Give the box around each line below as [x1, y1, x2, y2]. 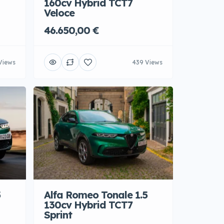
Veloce [44, 7, 74, 20]
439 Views [132, 58, 162, 66]
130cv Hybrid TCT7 [44, 199, 132, 212]
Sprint [44, 209, 72, 222]
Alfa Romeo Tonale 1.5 [44, 189, 147, 202]
